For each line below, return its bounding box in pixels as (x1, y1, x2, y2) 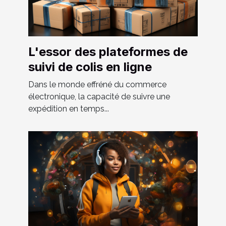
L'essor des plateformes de (28, 44, 188, 59)
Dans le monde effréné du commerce (28, 79, 166, 89)
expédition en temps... (28, 103, 109, 114)
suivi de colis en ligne (28, 59, 152, 74)
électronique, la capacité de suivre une (28, 91, 170, 101)
